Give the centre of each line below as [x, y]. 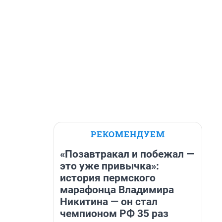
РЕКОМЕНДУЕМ [128, 134]
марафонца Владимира [117, 190]
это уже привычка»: [110, 166]
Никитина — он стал [109, 202]
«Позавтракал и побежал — [127, 154]
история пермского [108, 178]
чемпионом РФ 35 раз [114, 214]
